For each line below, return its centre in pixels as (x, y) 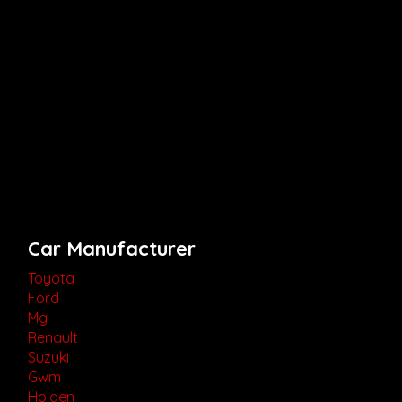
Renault (53, 337)
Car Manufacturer (112, 248)
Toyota (51, 278)
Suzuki (48, 357)
